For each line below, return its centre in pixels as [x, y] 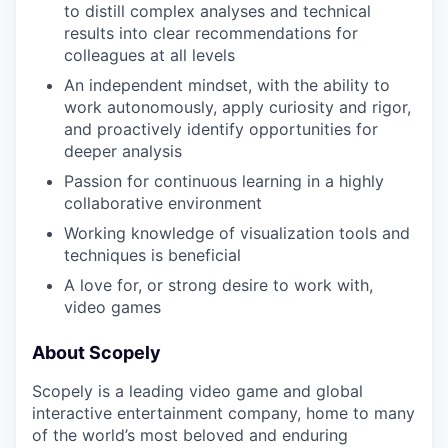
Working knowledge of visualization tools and [237, 233]
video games [112, 307]
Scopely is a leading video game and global [197, 391]
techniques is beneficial [152, 255]
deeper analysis [123, 151]
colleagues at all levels [149, 55]
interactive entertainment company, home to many [223, 413]
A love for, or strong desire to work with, [218, 285]
